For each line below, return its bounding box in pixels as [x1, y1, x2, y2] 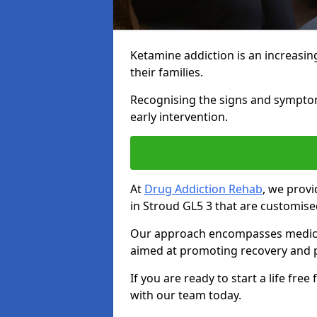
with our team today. [130, 287, 241, 303]
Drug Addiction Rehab [144, 181, 263, 197]
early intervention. [130, 109, 228, 125]
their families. [130, 64, 203, 80]
